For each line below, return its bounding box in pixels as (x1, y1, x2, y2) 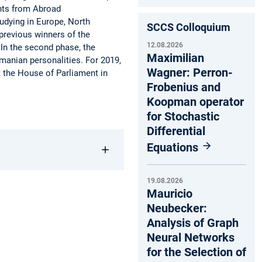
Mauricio (147, 187, 192, 201)
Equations (147, 140, 201, 154)
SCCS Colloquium (147, 20, 230, 33)
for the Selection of (147, 245, 246, 260)
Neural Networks (147, 230, 235, 245)
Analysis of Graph (147, 216, 239, 230)
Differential (147, 123, 205, 138)
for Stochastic (147, 109, 219, 123)
